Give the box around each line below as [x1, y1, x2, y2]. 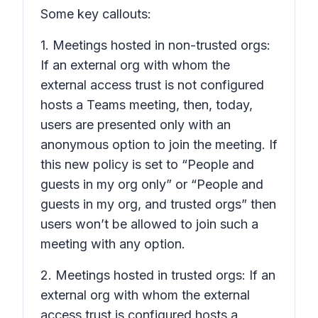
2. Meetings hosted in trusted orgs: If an [40, 268, 275, 283]
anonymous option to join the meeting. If [40, 137, 278, 152]
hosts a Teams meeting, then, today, [40, 97, 253, 112]
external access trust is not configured [40, 77, 264, 92]
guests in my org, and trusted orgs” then [40, 197, 276, 212]
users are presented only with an [40, 117, 231, 132]
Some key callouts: [40, 6, 155, 21]
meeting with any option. [40, 236, 185, 251]
